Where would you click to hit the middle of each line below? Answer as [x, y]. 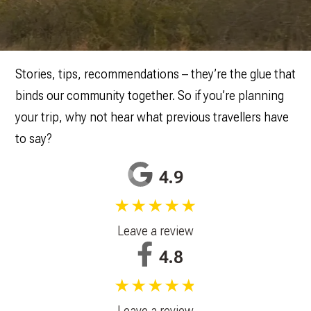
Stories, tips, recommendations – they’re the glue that [155, 74]
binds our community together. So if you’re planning [149, 96]
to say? [33, 139]
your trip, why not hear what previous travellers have [152, 117]
